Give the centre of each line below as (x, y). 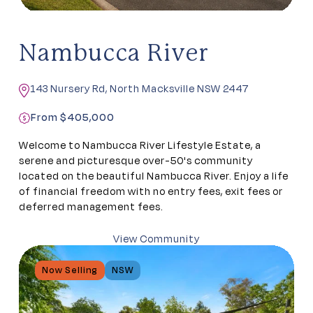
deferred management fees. (91, 207)
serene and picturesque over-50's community (136, 161)
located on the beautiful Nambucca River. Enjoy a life (154, 176)
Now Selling (70, 271)
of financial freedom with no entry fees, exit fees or (151, 191)
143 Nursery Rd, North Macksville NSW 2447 (140, 89)
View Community (156, 239)
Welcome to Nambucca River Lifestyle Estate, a (140, 145)
